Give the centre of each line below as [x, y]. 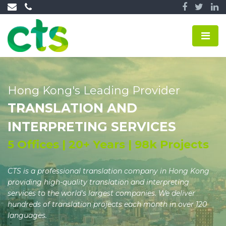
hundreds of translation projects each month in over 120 [107, 204]
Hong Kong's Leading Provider [94, 91]
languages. [27, 215]
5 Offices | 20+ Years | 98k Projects [108, 145]
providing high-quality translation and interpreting [98, 182]
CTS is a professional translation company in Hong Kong [108, 171]
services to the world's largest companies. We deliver [101, 193]
